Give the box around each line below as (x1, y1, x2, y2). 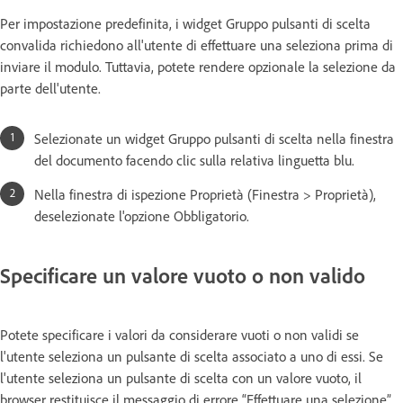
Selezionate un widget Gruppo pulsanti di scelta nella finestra (34, 130, 394, 148)
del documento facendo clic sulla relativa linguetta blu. (34, 151, 354, 170)
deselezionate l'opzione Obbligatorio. (34, 207, 249, 226)
